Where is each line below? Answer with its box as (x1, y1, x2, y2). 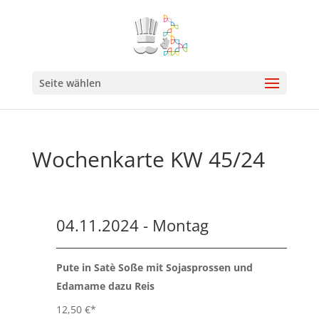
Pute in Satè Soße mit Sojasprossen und (56, 261, 253, 274)
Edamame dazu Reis (56, 279, 155, 293)
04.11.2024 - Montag (56, 214, 209, 236)
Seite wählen (38, 76, 101, 90)
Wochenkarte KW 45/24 (31, 145, 265, 174)
